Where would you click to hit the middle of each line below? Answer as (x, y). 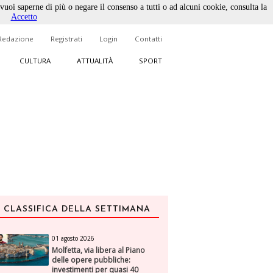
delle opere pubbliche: (91, 260)
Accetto (24, 17)
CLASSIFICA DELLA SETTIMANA (77, 209)
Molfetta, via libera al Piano (99, 250)
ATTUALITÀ (94, 61)
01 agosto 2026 (73, 238)
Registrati (66, 39)
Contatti (148, 39)
